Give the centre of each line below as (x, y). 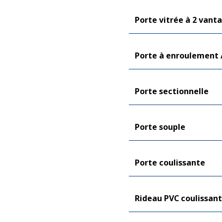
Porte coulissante (170, 162)
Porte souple (160, 127)
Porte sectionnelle (172, 91)
